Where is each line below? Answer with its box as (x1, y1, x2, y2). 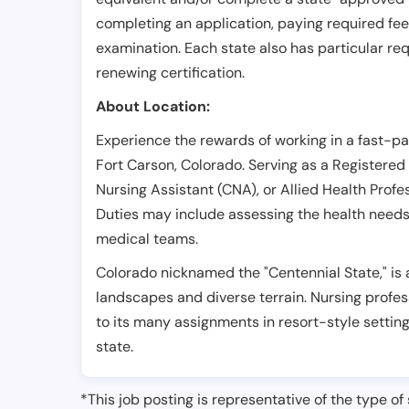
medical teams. (96, 229, 198, 249)
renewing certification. (96, 63, 245, 83)
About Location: (96, 97, 210, 117)
